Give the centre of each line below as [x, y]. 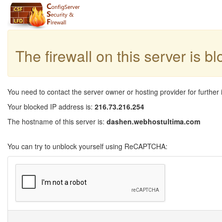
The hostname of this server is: [57, 121]
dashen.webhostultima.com [153, 121]
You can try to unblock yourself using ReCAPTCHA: [87, 146]
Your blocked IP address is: [51, 107]
